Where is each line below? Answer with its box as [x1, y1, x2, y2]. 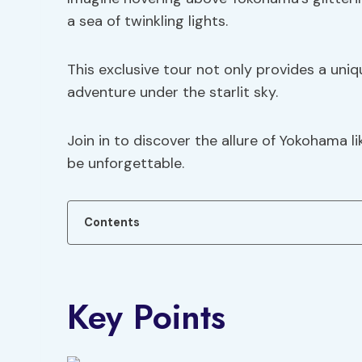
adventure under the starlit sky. [67, 82, 278, 102]
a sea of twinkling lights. [67, 11, 228, 31]
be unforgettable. [67, 154, 184, 173]
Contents [84, 215, 140, 229]
